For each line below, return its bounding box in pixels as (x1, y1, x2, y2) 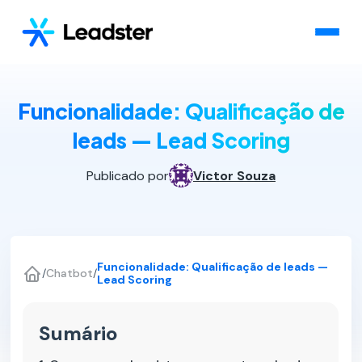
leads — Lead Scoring (72, 127, 290, 154)
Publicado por (86, 166, 169, 184)
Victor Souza (193, 166, 276, 184)
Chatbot (46, 265, 94, 280)
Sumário (39, 321, 119, 346)
